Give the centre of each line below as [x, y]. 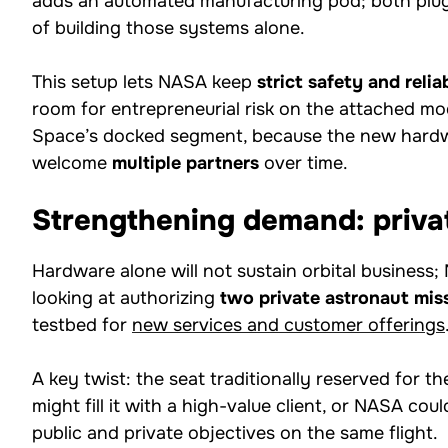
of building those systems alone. [168, 27]
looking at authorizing [126, 297]
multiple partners [185, 162]
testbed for [82, 324]
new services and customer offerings [288, 324]
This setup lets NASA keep [144, 81]
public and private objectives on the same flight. [235, 432]
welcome [72, 162]
